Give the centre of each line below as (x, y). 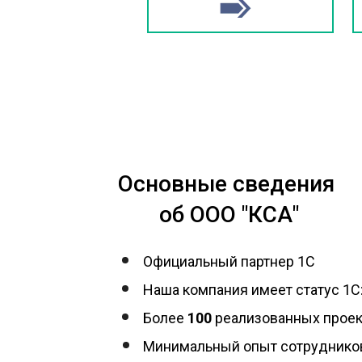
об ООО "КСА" (229, 215)
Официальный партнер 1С (229, 261)
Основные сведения (226, 184)
